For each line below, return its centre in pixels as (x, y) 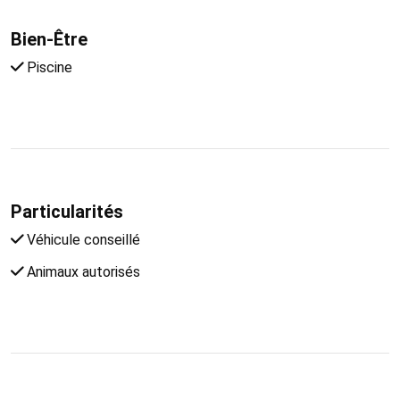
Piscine (48, 67)
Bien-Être (49, 39)
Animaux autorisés (82, 271)
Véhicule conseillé (82, 239)
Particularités (67, 211)
